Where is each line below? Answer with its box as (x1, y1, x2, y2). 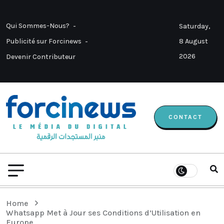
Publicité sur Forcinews (6, 37, 81, 45)
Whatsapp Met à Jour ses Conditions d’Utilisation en (6, 208, 200, 218)
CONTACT (168, 113, 202, 120)
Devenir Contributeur (6, 52, 75, 61)
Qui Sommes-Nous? (6, 21, 69, 30)
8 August (179, 36, 208, 45)
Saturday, (179, 21, 210, 30)
